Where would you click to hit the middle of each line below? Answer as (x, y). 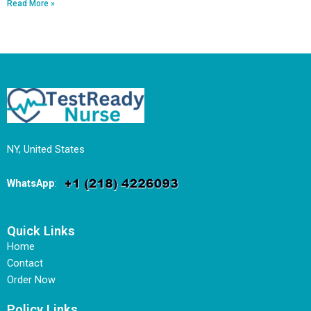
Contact (25, 263)
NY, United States (46, 149)
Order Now (31, 280)
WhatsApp (31, 184)
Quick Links (41, 231)
